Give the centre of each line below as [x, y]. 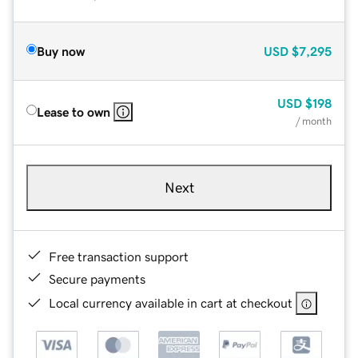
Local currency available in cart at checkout [171, 302]
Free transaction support [119, 256]
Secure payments [97, 278]
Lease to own [74, 111]
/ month [314, 121]
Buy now [61, 51]
